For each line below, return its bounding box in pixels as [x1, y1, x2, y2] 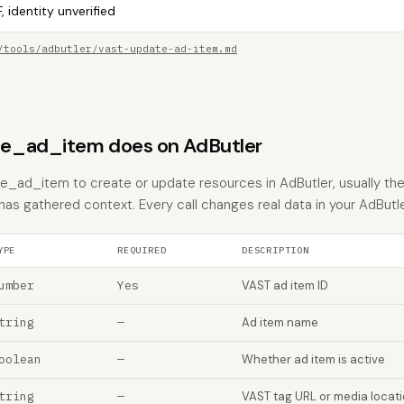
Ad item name [242, 315, 318, 330]
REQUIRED [117, 244, 167, 256]
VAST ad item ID [242, 278, 328, 293]
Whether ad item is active [242, 352, 385, 367]
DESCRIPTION [242, 244, 309, 256]
